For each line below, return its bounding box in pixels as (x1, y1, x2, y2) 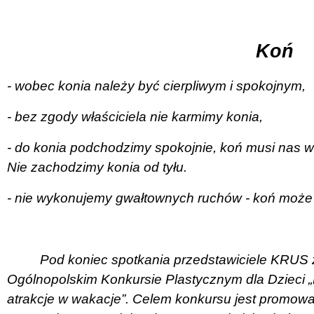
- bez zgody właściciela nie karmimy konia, (7, 109, 263, 124)
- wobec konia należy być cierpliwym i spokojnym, (7, 78, 306, 93)
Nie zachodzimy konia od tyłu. (7, 159, 187, 175)
